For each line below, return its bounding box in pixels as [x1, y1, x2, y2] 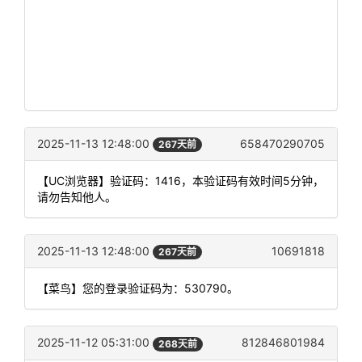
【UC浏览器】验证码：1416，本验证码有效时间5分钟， [37, 174, 324, 188]
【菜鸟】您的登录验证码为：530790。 [37, 281, 238, 296]
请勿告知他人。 [37, 190, 116, 204]
